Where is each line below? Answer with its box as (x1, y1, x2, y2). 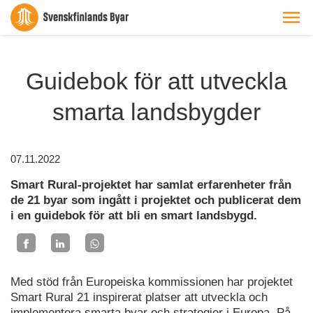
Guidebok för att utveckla (26, 68, 287, 94)
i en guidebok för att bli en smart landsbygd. (10, 209, 257, 222)
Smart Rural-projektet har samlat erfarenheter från (10, 178, 291, 191)
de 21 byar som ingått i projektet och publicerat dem (10, 194, 301, 207)
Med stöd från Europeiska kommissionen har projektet (10, 275, 293, 289)
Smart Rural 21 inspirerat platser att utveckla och (10, 290, 268, 304)
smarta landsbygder (52, 99, 261, 125)
